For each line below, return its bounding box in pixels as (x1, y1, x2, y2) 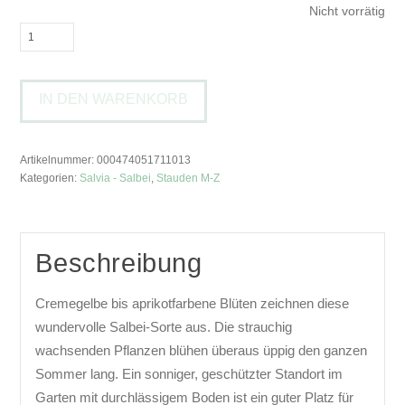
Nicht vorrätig (308, 4, 385, 18)
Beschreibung (35, 249, 202, 278)
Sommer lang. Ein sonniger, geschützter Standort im (35, 366, 344, 381)
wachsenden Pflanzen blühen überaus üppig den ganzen (35, 343, 368, 358)
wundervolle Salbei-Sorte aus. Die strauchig (35, 319, 293, 334)
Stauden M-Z (156, 172, 221, 184)
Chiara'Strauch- (19, 72, 112, 88)
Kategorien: (20, 172, 80, 184)
